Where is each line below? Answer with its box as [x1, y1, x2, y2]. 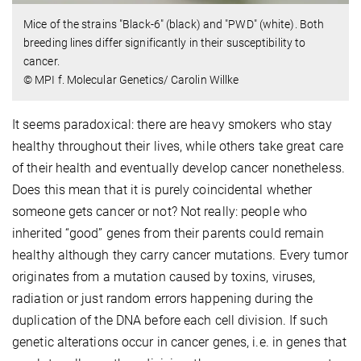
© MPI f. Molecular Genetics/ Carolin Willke [23, 73, 239, 87]
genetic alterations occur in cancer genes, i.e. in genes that [12, 334, 347, 351]
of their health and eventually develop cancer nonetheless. [12, 160, 345, 176]
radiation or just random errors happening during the [12, 291, 313, 307]
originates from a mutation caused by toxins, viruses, [12, 269, 316, 285]
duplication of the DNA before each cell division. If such [12, 313, 328, 329]
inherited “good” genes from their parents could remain [12, 226, 325, 242]
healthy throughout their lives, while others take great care [12, 139, 344, 155]
